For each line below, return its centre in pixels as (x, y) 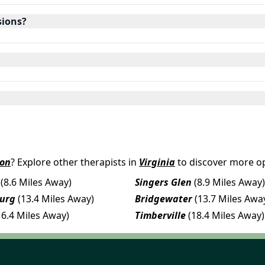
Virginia (157, 162)
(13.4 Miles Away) (56, 198)
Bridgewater (164, 198)
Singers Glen (163, 182)
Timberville (160, 215)
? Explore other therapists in (74, 162)
